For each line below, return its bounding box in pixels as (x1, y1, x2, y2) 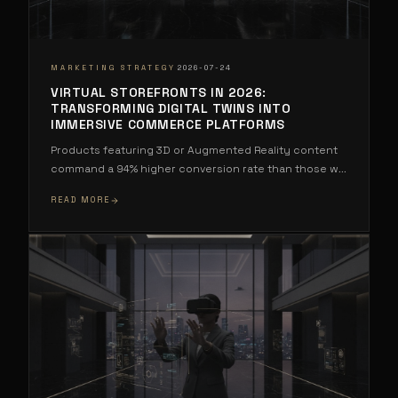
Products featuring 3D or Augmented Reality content (51, 143, 338, 158)
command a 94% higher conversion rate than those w (51, 162, 338, 177)
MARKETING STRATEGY (51, 62, 176, 72)
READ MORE (51, 195, 110, 206)
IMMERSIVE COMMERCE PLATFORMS (51, 116, 285, 133)
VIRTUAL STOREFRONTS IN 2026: (51, 84, 267, 101)
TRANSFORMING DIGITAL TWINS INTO (51, 100, 291, 117)
